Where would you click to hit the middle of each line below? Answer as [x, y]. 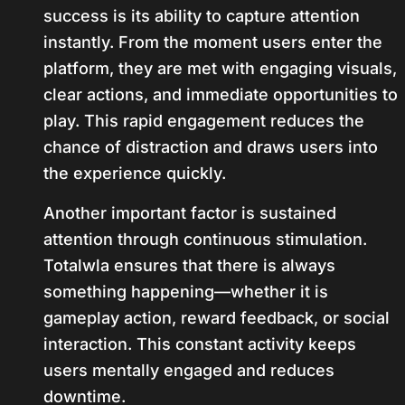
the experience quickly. [135, 173]
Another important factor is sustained [190, 213]
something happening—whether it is [186, 292]
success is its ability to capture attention [202, 16]
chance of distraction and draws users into [211, 147]
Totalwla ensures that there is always [189, 265]
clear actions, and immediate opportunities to [221, 94]
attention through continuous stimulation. [205, 239]
